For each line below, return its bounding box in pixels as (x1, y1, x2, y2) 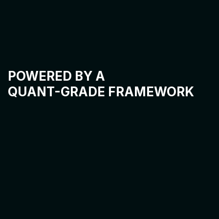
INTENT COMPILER (20, 137, 135, 153)
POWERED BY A (8, 68, 105, 84)
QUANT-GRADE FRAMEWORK (8, 84, 194, 99)
